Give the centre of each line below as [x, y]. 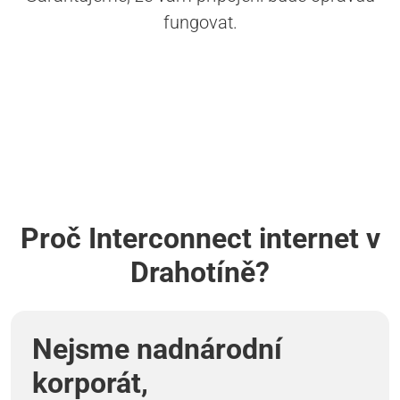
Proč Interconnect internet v [200, 239]
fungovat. [200, 23]
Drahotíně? [200, 273]
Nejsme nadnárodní [157, 350]
